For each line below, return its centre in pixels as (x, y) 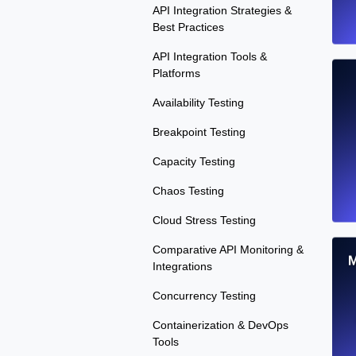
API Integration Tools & (210, 57)
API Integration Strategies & (222, 11)
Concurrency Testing (204, 296)
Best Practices (188, 27)
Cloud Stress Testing (204, 221)
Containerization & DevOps (221, 325)
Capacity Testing (194, 162)
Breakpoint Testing (199, 132)
